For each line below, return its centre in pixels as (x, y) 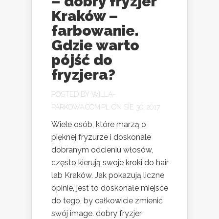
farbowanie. (95, 31)
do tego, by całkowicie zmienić (107, 201)
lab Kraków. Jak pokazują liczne (108, 175)
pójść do (82, 60)
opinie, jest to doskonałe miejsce (110, 188)
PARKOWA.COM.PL (80, 107)
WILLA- (103, 95)
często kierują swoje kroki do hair (110, 163)
